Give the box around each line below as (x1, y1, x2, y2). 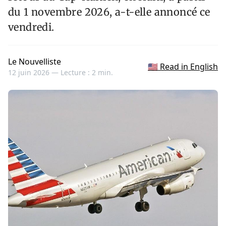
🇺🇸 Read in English (148, 61, 218, 73)
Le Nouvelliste (8, 56, 61, 68)
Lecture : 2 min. (61, 68, 113, 78)
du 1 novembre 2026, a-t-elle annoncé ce (8, 6, 210, 19)
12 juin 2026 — (8, 68, 61, 78)
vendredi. (8, 21, 54, 34)
